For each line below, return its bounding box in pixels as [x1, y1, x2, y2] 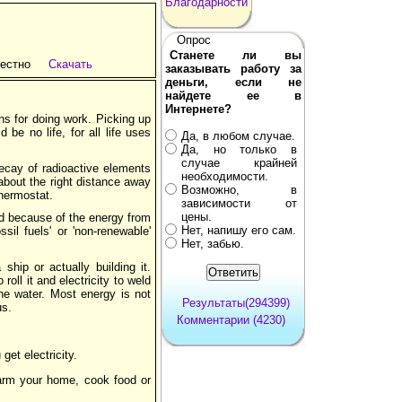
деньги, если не [165, 74, 301, 89]
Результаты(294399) [181, 295, 290, 310]
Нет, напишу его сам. [181, 223, 296, 237]
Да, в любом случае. [181, 128, 295, 143]
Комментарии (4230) [177, 312, 285, 327]
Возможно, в [181, 182, 297, 197]
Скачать [48, 57, 92, 71]
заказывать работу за [165, 61, 301, 75]
